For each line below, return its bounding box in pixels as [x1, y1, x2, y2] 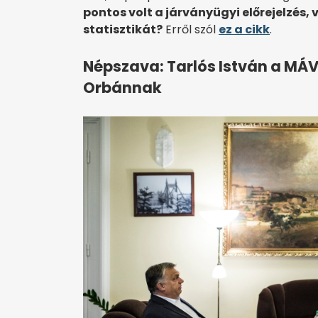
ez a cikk [219, 21, 270, 38]
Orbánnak [83, 77, 162, 99]
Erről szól [163, 21, 219, 38]
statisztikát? [83, 21, 163, 38]
